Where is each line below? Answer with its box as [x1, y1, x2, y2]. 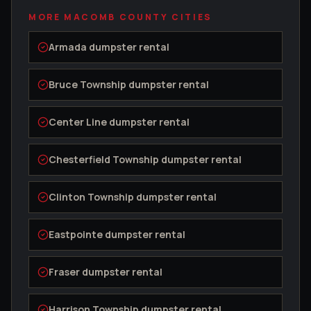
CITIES [168, 11, 213, 24]
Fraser [49, 265, 80, 279]
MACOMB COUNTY [64, 11, 169, 24]
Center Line [49, 115, 107, 129]
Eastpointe [49, 228, 103, 242]
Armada [49, 40, 87, 54]
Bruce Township [49, 78, 126, 92]
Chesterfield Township [49, 153, 159, 167]
